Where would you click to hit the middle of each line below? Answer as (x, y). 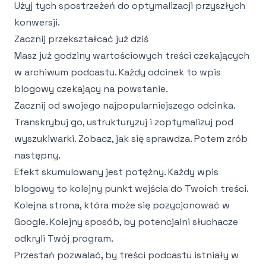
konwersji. (37, 22)
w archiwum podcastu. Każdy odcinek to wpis (118, 72)
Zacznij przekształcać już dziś (81, 39)
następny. (37, 155)
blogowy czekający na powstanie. (91, 89)
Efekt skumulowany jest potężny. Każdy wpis (116, 172)
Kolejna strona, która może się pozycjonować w (122, 205)
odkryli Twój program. (64, 238)
